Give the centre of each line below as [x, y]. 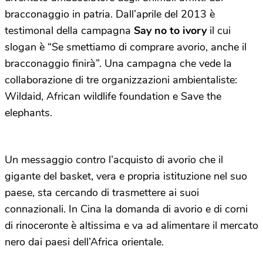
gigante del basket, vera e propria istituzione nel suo [126, 176]
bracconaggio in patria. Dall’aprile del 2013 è [110, 14]
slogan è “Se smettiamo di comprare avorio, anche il [126, 47]
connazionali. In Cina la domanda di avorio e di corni [126, 209]
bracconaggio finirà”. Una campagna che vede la [118, 64]
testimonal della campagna [69, 31]
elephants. [28, 113]
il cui [219, 31]
